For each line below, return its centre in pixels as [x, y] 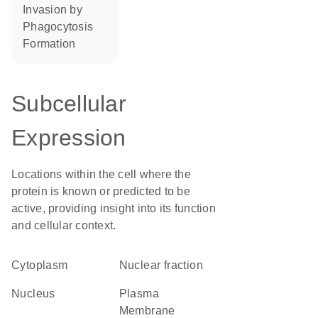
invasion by [54, 10]
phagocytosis [62, 27]
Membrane [147, 311]
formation [53, 44]
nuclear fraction [165, 265]
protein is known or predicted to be [101, 191]
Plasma [123, 294]
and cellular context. [64, 225]
